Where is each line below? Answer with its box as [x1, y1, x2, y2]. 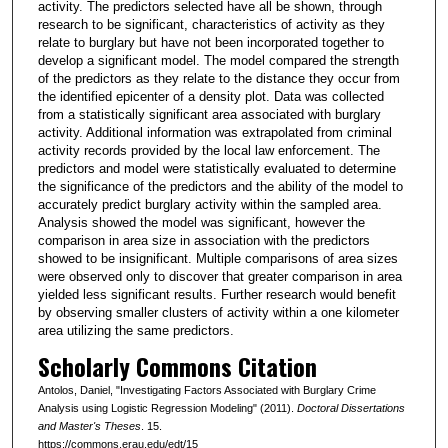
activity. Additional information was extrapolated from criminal [37, 124, 392, 140]
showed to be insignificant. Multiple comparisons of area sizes [37, 250, 398, 266]
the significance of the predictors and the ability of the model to [37, 178, 403, 194]
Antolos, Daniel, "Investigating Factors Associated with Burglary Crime [37, 383, 376, 396]
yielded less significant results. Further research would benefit [37, 286, 396, 302]
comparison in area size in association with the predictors [37, 232, 370, 248]
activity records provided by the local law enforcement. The [37, 142, 380, 158]
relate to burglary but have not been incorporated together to [37, 34, 384, 50]
